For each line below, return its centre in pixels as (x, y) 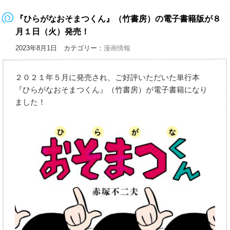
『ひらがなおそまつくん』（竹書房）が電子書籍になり (111, 90)
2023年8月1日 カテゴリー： (60, 48)
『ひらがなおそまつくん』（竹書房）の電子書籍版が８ (118, 19)
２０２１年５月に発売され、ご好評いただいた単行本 (108, 78)
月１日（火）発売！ (53, 32)
